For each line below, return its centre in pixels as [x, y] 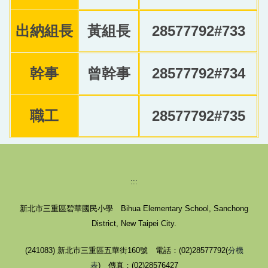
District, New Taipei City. [134, 224]
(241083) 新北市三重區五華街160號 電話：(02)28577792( [126, 251]
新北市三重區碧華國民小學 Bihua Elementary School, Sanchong [134, 209]
